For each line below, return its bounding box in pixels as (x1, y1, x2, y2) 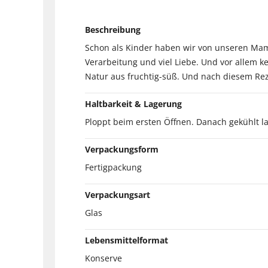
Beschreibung (85, 23, 141, 35)
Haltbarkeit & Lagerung (85, 98, 182, 109)
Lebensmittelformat (85, 234, 168, 246)
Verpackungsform (85, 143, 159, 155)
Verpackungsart (85, 188, 150, 200)
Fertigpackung (85, 161, 142, 173)
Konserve (85, 252, 122, 264)
